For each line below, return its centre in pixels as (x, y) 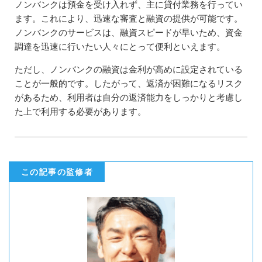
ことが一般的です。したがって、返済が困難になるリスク (129, 83)
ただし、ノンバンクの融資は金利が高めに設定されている (129, 69)
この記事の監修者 (57, 172)
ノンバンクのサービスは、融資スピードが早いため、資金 (129, 32)
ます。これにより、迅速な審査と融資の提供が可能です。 (129, 18)
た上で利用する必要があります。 (80, 111)
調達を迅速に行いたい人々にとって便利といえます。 (120, 46)
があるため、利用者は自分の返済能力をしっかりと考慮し (129, 97)
